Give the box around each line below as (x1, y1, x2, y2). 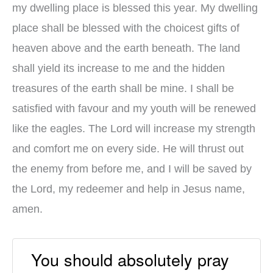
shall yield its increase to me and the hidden (12, 62, 225, 74)
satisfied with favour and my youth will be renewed (12, 102, 256, 115)
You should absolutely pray (31, 247, 229, 272)
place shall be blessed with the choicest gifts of (12, 21, 239, 34)
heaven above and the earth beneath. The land (12, 41, 240, 54)
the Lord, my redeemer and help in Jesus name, (12, 182, 245, 195)
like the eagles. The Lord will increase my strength (12, 122, 255, 135)
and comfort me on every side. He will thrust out (12, 142, 244, 155)
